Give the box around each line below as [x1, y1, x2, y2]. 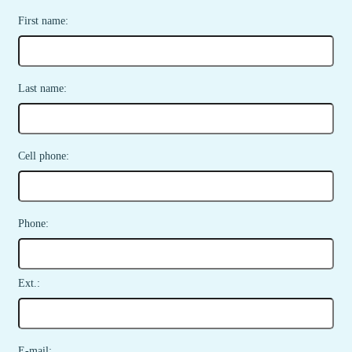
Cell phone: [18, 150, 69, 162]
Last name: [18, 82, 67, 94]
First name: [18, 15, 68, 27]
